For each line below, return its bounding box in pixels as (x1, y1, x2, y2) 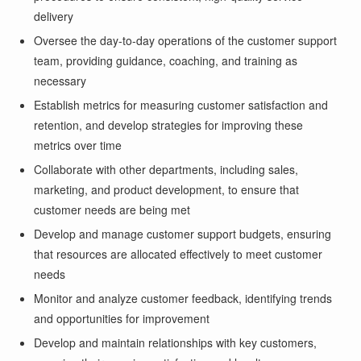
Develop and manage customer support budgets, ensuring (34, 225, 332, 242)
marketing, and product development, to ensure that (34, 180, 300, 197)
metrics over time (34, 136, 122, 153)
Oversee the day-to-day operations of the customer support (34, 31, 338, 48)
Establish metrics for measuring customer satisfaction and (34, 96, 329, 113)
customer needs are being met (34, 201, 191, 218)
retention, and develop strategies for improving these (34, 116, 304, 133)
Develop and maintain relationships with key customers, (34, 334, 317, 351)
